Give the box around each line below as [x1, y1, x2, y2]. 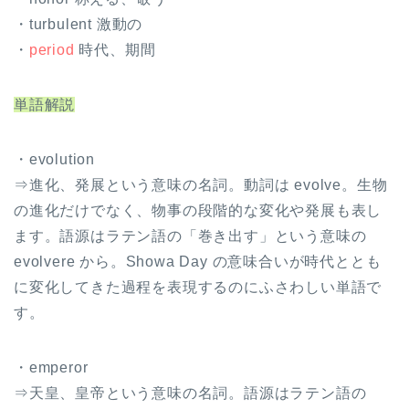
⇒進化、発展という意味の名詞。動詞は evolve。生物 [14, 176, 388, 193]
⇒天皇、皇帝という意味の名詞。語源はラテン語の [14, 384, 367, 401]
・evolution [14, 151, 95, 167]
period [28, 41, 75, 58]
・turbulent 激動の [14, 16, 143, 32]
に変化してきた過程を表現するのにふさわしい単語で [14, 278, 383, 295]
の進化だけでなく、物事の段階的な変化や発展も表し [14, 202, 383, 218]
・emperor [14, 359, 89, 375]
